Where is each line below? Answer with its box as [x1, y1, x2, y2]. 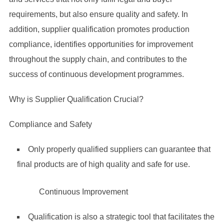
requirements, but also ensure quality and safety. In [8, 10, 188, 18]
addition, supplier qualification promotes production [8, 25, 189, 33]
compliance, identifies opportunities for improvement [8, 40, 193, 48]
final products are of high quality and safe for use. [16, 160, 190, 168]
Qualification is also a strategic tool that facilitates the [27, 212, 214, 221]
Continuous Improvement [8, 187, 130, 196]
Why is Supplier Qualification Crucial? [8, 95, 143, 103]
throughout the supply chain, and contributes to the [8, 55, 187, 63]
